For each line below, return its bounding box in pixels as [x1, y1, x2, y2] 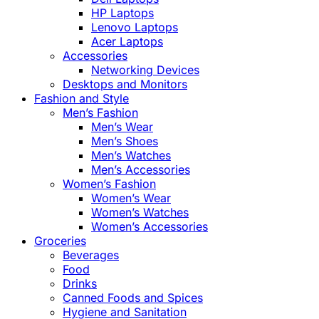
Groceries [34, 234, 86, 249]
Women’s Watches [91, 205, 189, 220]
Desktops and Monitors [63, 77, 187, 92]
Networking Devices [91, 63, 199, 78]
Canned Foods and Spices [63, 291, 203, 305]
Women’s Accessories [91, 219, 208, 234]
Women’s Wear [91, 191, 171, 206]
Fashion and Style [34, 91, 129, 106]
